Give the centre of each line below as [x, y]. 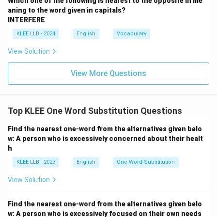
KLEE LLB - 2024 [36, 34]
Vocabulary [132, 34]
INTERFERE [26, 20]
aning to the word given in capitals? [67, 10]
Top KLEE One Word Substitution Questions [95, 111]
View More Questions [108, 73]
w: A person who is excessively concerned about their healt [105, 139]
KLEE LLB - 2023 [36, 162]
